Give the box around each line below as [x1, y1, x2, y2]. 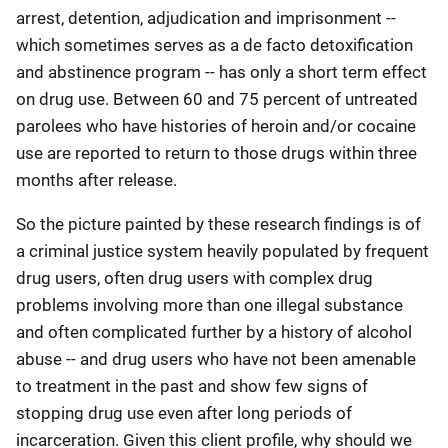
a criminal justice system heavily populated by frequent [16, 241, 429, 261]
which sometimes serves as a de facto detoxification [16, 35, 413, 55]
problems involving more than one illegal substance [16, 295, 403, 315]
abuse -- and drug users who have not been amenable [16, 349, 416, 369]
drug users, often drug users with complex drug [16, 268, 373, 288]
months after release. [16, 170, 177, 190]
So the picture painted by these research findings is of [16, 214, 421, 234]
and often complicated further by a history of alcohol [16, 322, 412, 342]
